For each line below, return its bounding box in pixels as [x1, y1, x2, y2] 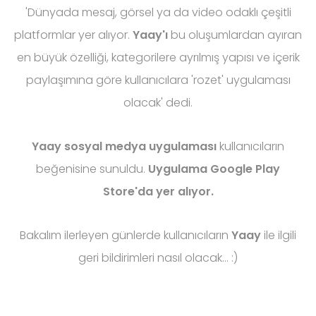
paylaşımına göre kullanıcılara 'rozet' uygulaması [25, 72, 291, 89]
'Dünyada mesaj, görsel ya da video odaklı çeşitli [25, 4, 291, 21]
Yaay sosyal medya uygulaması [32, 138, 219, 155]
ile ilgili [261, 227, 296, 244]
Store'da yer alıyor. [102, 183, 214, 200]
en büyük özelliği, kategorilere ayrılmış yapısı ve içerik [16, 49, 300, 66]
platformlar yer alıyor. [14, 27, 133, 44]
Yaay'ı [133, 27, 168, 44]
